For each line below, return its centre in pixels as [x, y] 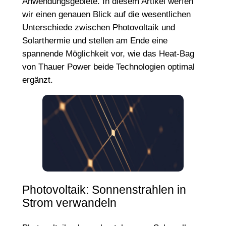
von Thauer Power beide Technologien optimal [108, 67]
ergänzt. [37, 80]
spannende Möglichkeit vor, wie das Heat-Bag [108, 53]
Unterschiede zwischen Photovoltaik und [98, 27]
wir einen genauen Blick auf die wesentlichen [106, 14]
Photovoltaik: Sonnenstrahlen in [104, 190]
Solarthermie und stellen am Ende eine [95, 40]
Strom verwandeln [69, 203]
